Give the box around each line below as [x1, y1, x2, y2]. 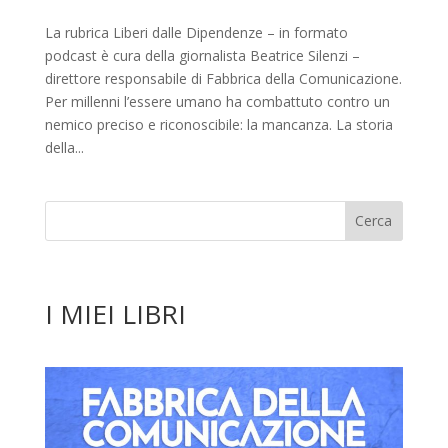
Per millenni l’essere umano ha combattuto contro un [44, 91, 390, 111]
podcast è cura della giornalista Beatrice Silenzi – [44, 45, 360, 65]
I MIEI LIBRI [44, 295, 186, 332]
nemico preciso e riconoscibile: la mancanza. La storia [44, 114, 393, 134]
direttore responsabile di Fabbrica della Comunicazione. [44, 68, 402, 88]
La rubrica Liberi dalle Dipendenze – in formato [44, 22, 348, 42]
